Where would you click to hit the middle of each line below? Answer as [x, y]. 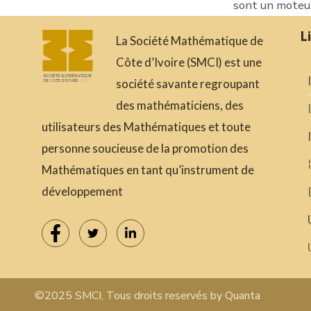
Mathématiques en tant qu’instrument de [148, 170]
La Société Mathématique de [190, 41]
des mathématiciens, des [180, 106]
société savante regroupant [188, 84]
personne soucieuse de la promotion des [145, 149]
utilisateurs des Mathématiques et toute [146, 127]
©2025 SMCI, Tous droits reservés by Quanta [148, 296]
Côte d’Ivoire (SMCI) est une [189, 62]
